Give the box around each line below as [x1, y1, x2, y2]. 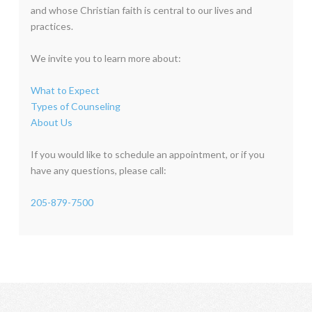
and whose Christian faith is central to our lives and [30, 4, 252, 17]
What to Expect [30, 84, 100, 97]
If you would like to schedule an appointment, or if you [30, 148, 265, 161]
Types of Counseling [30, 100, 120, 113]
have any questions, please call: [30, 164, 166, 177]
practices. [30, 20, 73, 33]
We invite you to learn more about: [30, 52, 181, 65]
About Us [30, 116, 72, 129]
